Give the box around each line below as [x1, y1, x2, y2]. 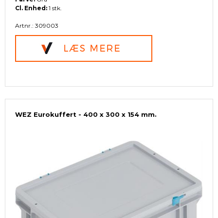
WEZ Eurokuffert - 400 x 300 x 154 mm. [15, 110, 157, 119]
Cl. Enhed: [15, 4, 47, 12]
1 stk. [47, 4, 62, 12]
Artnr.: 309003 [15, 22, 58, 30]
